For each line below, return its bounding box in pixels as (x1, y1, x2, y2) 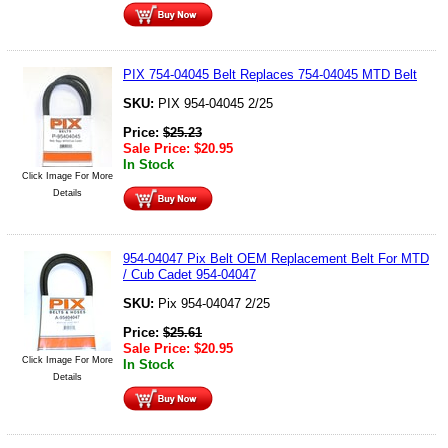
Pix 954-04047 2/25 (158, 295, 270, 311)
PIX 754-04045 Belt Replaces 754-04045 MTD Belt (123, 66, 417, 82)
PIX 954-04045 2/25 (158, 95, 273, 111)
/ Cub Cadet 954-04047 (123, 266, 256, 282)
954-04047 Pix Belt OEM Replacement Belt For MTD (123, 250, 429, 266)
